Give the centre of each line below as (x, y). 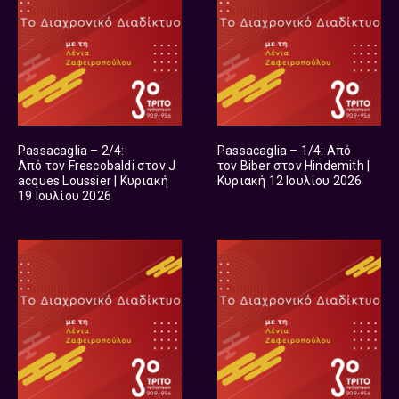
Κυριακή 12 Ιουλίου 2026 (289, 180)
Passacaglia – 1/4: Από (284, 150)
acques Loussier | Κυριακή (93, 180)
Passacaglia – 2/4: (71, 150)
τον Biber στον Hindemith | (293, 165)
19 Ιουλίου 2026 (65, 195)
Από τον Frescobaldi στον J (97, 165)
